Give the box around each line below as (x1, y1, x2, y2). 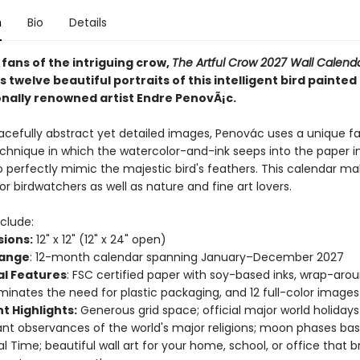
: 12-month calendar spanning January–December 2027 (29, 249, 344, 265)
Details (68, 14, 107, 31)
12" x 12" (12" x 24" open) (32, 231, 166, 247)
